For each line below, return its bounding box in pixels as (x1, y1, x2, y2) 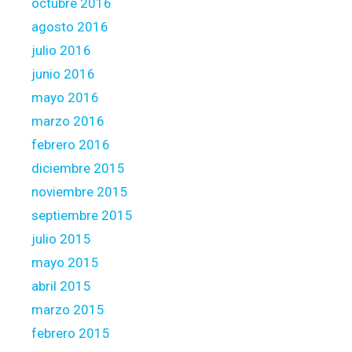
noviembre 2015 (31, 183, 128, 200)
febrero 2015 (31, 324, 110, 341)
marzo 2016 (31, 112, 104, 129)
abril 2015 (31, 277, 91, 294)
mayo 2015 (31, 254, 99, 270)
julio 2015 (31, 230, 91, 247)
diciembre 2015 (31, 159, 125, 176)
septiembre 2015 (31, 207, 133, 223)
